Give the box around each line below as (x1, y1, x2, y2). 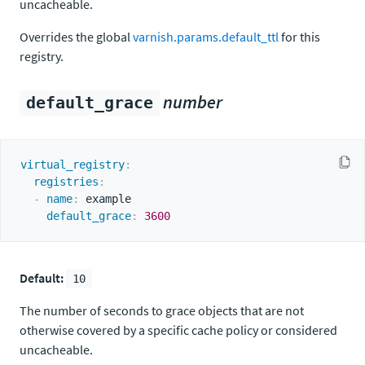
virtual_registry (20, 158, 125, 171)
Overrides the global (20, 29, 133, 45)
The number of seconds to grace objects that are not (20, 302, 304, 319)
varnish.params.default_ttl (133, 29, 279, 45)
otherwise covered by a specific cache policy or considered (20, 322, 337, 338)
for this (279, 29, 320, 45)
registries (33, 175, 99, 188)
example (79, 192, 131, 205)
